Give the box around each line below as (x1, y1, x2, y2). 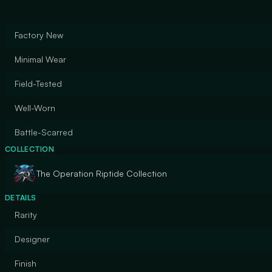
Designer (15, 234, 50, 244)
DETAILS (5, 193, 36, 202)
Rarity (15, 209, 37, 220)
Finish (15, 258, 36, 268)
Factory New (15, 30, 63, 40)
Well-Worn (15, 103, 55, 113)
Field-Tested (15, 78, 62, 89)
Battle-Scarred (15, 127, 73, 137)
